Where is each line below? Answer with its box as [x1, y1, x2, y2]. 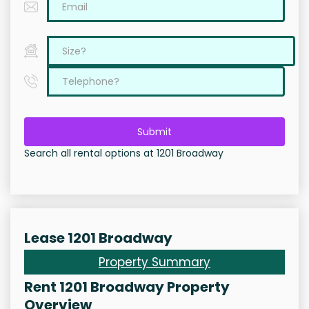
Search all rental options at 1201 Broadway [24, 146, 223, 161]
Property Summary [99, 254, 210, 271]
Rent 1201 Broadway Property [24, 277, 230, 297]
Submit [137, 125, 172, 139]
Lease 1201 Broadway [24, 228, 172, 248]
